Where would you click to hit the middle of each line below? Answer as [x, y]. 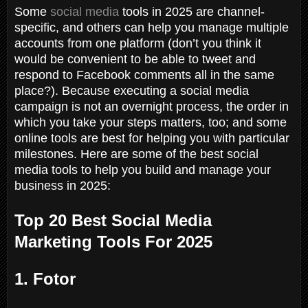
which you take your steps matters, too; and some [151, 122]
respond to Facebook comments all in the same [144, 75]
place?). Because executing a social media [132, 90]
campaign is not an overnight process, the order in [152, 106]
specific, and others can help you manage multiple [152, 27]
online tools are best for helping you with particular [152, 138]
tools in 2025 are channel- [192, 11]
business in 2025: [66, 185]
